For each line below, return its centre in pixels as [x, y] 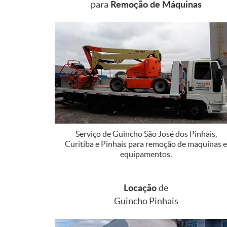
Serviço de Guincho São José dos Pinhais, [146, 134]
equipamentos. [146, 154]
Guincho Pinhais [146, 201]
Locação [141, 187]
